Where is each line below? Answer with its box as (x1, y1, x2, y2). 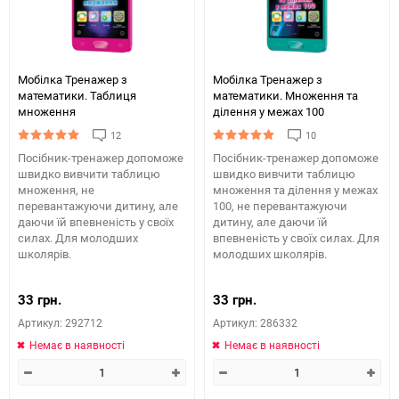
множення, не (18, 182, 94, 198)
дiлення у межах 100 (213, 103, 324, 119)
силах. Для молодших (18, 230, 138, 246)
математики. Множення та (213, 87, 358, 103)
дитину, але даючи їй (213, 214, 328, 230)
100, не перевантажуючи (213, 198, 347, 214)
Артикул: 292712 (18, 315, 102, 330)
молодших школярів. (213, 246, 327, 262)
